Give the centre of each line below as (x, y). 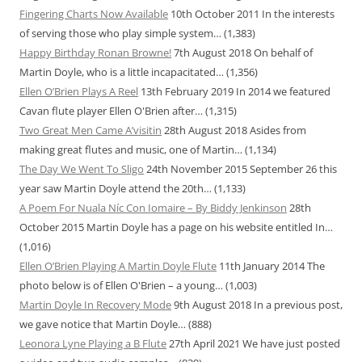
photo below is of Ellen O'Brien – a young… (121, 286)
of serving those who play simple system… (120, 34)
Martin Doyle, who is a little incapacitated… (122, 72)
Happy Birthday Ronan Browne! (95, 53)
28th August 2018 (204, 130)
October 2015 (52, 227)
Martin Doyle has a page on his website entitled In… (210, 227)
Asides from (278, 130)
